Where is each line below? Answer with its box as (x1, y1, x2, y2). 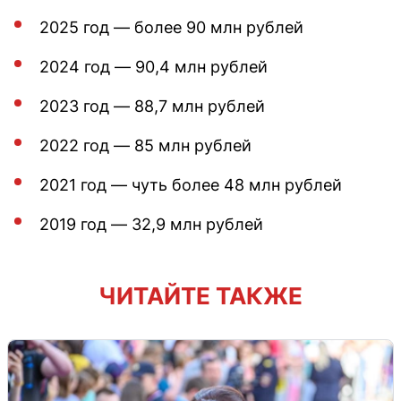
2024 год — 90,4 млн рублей (39, 56, 268, 76)
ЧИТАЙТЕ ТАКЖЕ (98, 281, 303, 310)
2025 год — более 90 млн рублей (39, 17, 303, 37)
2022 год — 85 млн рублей (39, 135, 252, 155)
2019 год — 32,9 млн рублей (39, 214, 263, 234)
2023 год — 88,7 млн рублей (39, 96, 265, 115)
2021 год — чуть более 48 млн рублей (39, 175, 342, 194)
